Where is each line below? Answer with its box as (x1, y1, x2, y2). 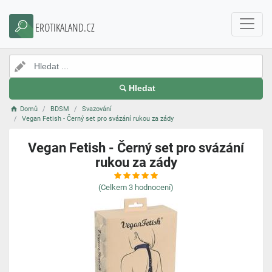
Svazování (82, 105, 112, 113)
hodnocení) (135, 183, 174, 192)
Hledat (128, 84, 155, 93)
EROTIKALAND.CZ (35, 20, 95, 35)
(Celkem (98, 183, 127, 192)
